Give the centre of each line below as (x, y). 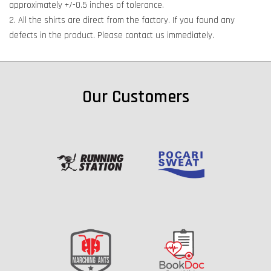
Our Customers (135, 97)
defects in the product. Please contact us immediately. (112, 36)
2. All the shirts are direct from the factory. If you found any (122, 21)
